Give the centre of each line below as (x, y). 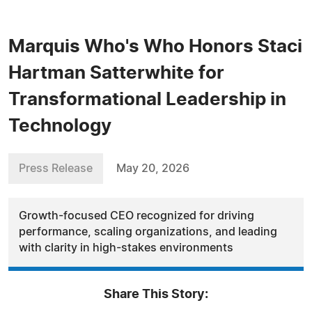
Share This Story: (156, 295)
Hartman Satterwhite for (116, 73)
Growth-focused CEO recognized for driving (136, 216)
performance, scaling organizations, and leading (148, 232)
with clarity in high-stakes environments (126, 248)
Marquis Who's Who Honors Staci (155, 47)
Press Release (56, 169)
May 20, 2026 (153, 169)
